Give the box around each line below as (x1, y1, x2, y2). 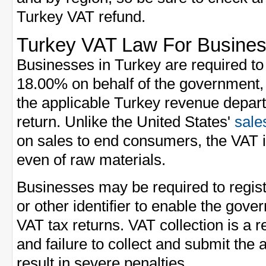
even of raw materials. (17, 151, 166, 168)
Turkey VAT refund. (17, 8, 145, 25)
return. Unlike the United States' (17, 113, 235, 130)
